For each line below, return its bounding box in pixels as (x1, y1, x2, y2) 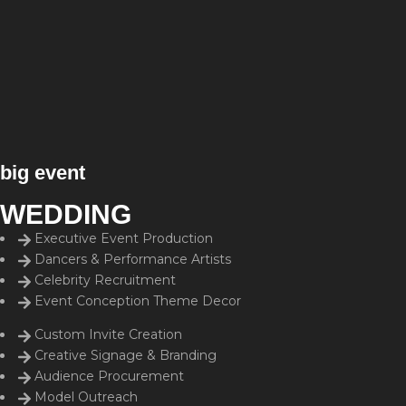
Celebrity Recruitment (34, 272, 176, 289)
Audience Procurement (34, 368, 184, 385)
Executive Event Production (34, 230, 213, 247)
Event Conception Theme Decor (34, 293, 241, 310)
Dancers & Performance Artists (34, 251, 231, 268)
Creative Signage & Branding (34, 347, 217, 364)
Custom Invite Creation (34, 326, 182, 343)
